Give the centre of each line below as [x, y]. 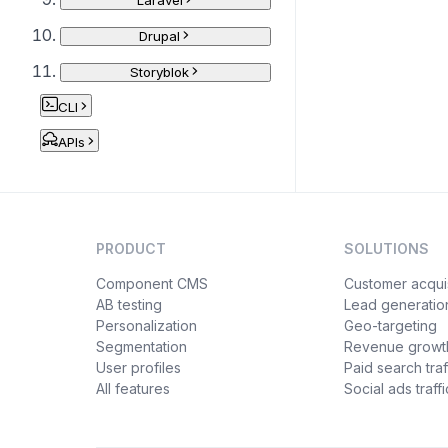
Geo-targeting [390, 325]
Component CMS [152, 283]
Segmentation [141, 346]
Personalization [146, 325]
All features [133, 388]
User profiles [138, 367]
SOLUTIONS [386, 248]
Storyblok [159, 72]
